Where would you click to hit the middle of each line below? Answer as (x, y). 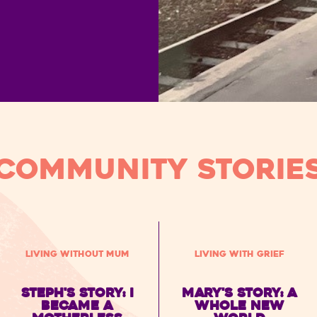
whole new (240, 306)
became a (77, 306)
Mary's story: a (240, 293)
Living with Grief (240, 254)
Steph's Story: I (77, 293)
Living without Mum (77, 254)
